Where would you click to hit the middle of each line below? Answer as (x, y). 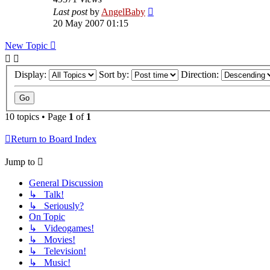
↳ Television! (58, 251)
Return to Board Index (54, 139)
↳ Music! (50, 263)
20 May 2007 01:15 (91, 23)
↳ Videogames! (61, 228)
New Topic (26, 45)
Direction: (201, 75)
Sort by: (115, 75)
